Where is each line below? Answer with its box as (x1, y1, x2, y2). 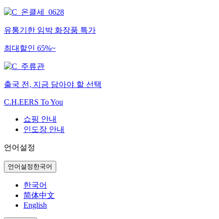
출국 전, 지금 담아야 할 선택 (4, 80, 102, 88)
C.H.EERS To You (4, 97, 63, 106)
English (23, 200, 47, 209)
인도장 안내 (23, 125, 65, 133)
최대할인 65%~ (4, 44, 56, 52)
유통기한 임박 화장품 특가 (4, 25, 96, 34)
